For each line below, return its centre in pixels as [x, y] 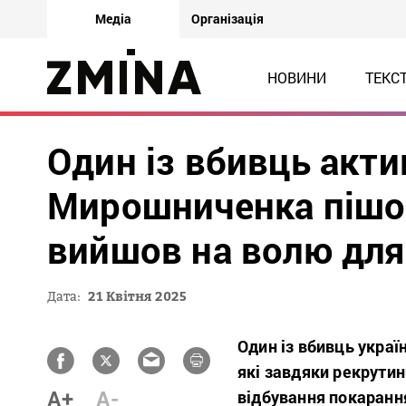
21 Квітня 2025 [137, 296]
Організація [227, 19]
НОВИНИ [296, 77]
